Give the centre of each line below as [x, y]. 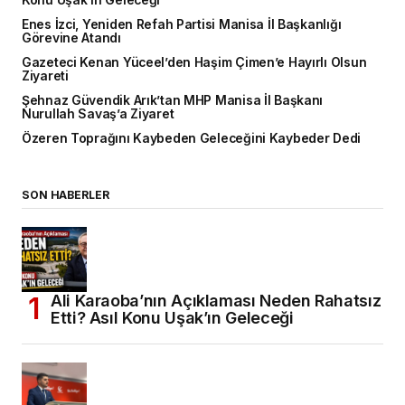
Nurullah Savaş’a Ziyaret [98, 113]
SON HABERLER [66, 194]
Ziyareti [45, 75]
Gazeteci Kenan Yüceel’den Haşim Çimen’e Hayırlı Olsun [194, 62]
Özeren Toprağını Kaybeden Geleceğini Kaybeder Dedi [192, 138]
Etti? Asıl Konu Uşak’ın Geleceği [179, 317]
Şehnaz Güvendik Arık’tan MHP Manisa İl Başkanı [173, 100]
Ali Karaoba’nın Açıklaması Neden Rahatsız [216, 300]
